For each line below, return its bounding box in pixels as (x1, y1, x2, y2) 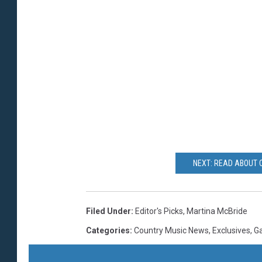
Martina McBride (187, 206, 247, 216)
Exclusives (212, 225, 250, 235)
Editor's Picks (135, 206, 183, 216)
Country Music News (134, 225, 209, 235)
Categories (86, 225, 130, 235)
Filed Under (86, 206, 131, 216)
